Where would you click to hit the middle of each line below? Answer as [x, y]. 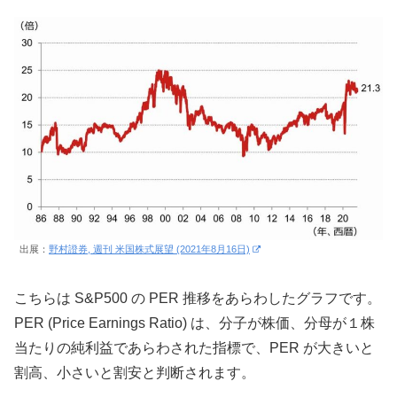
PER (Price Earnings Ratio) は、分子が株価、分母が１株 [195, 323]
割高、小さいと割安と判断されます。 [135, 372]
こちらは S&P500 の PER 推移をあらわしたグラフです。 [198, 298]
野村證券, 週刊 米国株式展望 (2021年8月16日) [149, 249]
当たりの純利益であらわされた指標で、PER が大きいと [194, 347]
